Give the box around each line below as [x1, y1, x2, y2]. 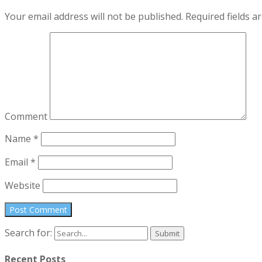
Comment [5, 109, 47, 123]
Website [5, 178, 40, 192]
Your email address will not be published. [5, 9, 183, 23]
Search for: [5, 226, 52, 239]
